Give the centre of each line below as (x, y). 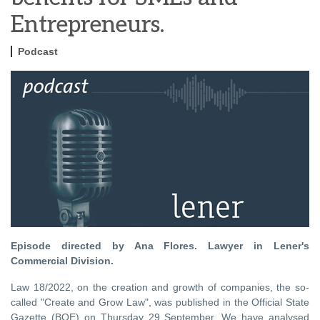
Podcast (38, 51)
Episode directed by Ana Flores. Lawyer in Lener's (160, 246)
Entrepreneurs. (87, 25)
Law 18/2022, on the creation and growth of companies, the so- (160, 287)
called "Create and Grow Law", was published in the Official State (160, 302)
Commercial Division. (62, 261)
